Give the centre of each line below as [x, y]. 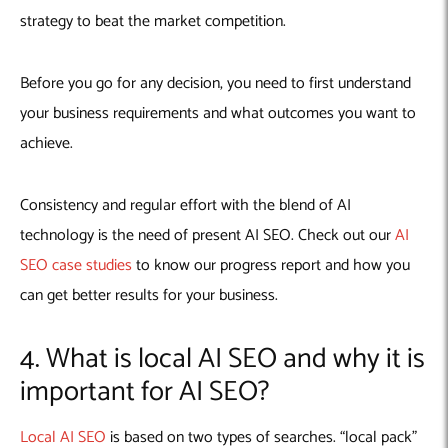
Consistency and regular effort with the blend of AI [185, 206]
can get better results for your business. [151, 296]
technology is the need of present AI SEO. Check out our [207, 236]
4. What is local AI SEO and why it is [222, 359]
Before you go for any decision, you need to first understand [215, 84]
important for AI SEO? [144, 392]
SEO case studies [76, 266]
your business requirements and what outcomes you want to [218, 114]
